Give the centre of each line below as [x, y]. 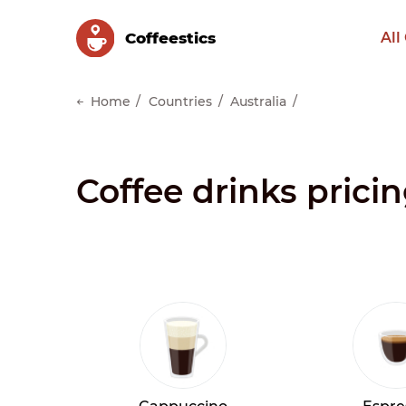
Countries [180, 101]
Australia [258, 101]
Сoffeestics [170, 38]
